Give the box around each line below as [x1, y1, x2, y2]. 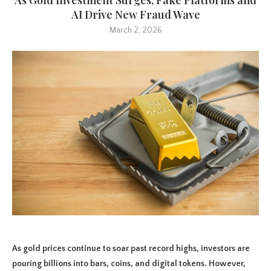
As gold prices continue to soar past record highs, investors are [12, 243, 250, 253]
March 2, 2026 [109, 25, 162, 35]
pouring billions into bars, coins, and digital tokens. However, [12, 258, 246, 269]
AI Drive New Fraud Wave [71, 7, 200, 22]
